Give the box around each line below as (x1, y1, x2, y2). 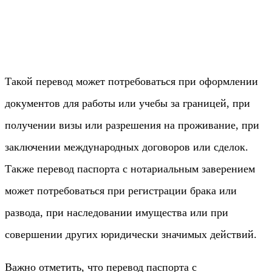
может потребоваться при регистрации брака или (5, 184, 237, 197)
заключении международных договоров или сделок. (5, 140, 248, 153)
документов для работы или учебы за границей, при (5, 97, 250, 109)
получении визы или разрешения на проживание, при (5, 118, 259, 131)
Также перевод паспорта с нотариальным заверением (5, 162, 255, 175)
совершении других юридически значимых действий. (5, 228, 257, 240)
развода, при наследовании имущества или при (5, 206, 228, 219)
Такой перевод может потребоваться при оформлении (5, 75, 258, 87)
